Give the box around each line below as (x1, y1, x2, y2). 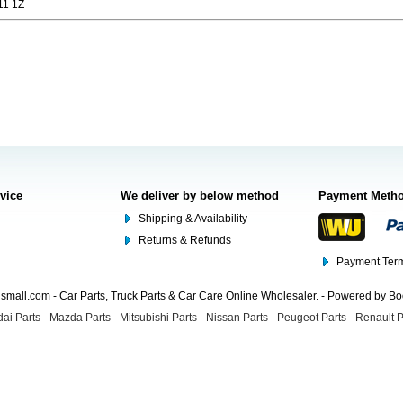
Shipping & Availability (139, 212, 247, 225)
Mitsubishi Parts (120, 311, 197, 324)
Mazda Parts (49, 311, 111, 324)
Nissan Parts (206, 311, 268, 324)
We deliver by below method (121, 189, 279, 202)
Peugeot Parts (277, 311, 346, 324)
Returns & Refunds (139, 234, 231, 246)
